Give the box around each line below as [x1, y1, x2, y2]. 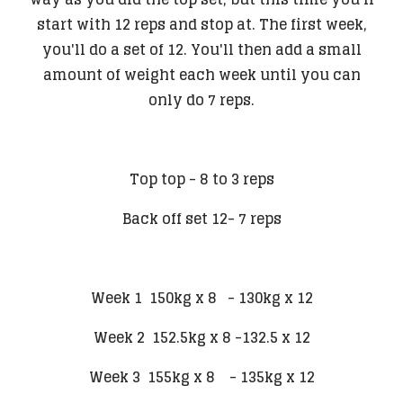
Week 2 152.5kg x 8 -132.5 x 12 [93, 324, 310, 350]
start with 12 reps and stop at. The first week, [36, 11, 367, 37]
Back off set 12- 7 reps [121, 205, 282, 231]
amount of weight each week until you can [42, 61, 361, 87]
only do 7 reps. [148, 86, 255, 112]
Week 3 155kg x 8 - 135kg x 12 [88, 363, 315, 390]
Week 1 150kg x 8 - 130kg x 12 [90, 284, 313, 310]
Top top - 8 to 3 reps [129, 166, 274, 192]
